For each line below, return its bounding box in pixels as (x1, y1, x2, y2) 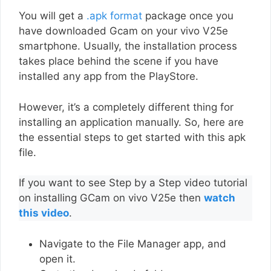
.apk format (87, 10, 142, 22)
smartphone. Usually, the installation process (19, 40, 237, 53)
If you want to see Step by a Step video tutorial (19, 177, 247, 189)
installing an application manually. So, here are (19, 116, 244, 128)
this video (19, 207, 69, 220)
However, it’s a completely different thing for (19, 100, 233, 113)
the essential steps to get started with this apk (19, 131, 246, 143)
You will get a (19, 10, 87, 22)
